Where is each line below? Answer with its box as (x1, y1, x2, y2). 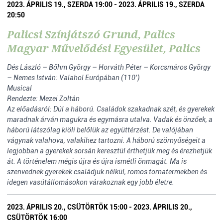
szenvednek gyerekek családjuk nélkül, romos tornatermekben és (7, 168, 207, 176)
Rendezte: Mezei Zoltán (7, 95, 80, 103)
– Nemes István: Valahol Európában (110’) (7, 74, 140, 82)
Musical (7, 84, 32, 92)
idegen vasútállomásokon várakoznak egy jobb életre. (7, 178, 174, 186)
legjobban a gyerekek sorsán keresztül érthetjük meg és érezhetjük (7, 147, 212, 155)
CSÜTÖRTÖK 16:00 (7, 214, 67, 222)
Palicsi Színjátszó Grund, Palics (7, 27, 175, 41)
